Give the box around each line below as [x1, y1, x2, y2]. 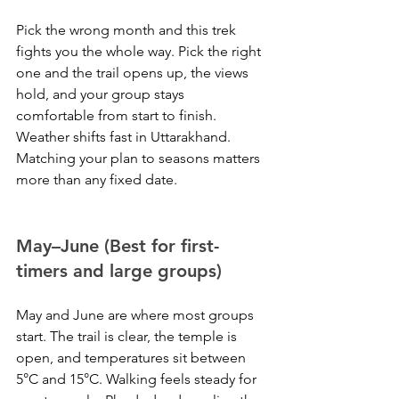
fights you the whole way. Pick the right [16, 43, 265, 60]
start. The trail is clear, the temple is [16, 328, 240, 345]
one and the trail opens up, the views [16, 64, 252, 81]
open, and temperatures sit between [16, 349, 249, 366]
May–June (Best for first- [16, 235, 219, 256]
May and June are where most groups [16, 306, 257, 323]
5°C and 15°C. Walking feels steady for [16, 370, 260, 387]
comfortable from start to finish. [16, 107, 220, 124]
